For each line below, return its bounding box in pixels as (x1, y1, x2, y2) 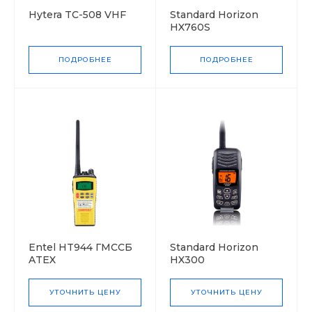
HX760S (170, 20, 210, 33)
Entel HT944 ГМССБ (29, 240, 132, 253)
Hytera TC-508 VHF (29, 8, 126, 21)
